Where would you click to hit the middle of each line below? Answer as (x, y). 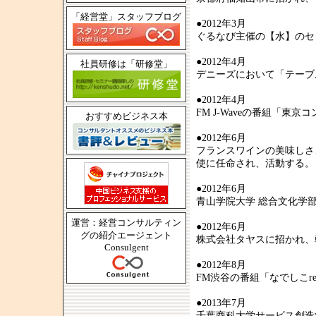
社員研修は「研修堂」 (126, 64)
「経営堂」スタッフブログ (126, 17)
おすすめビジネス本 (126, 116)
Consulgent (126, 247)
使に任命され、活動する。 (255, 163)
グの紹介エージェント (126, 235)
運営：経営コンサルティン (126, 223)
